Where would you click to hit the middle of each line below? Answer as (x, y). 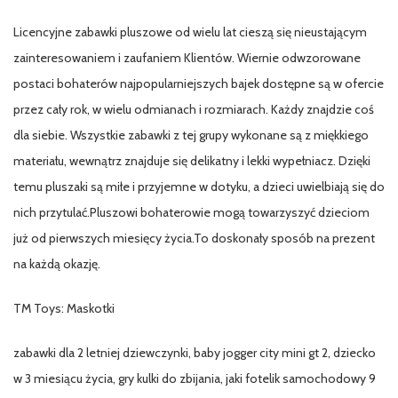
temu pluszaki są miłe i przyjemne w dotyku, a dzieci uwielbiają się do (199, 186)
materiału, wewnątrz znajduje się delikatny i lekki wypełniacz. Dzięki (192, 160)
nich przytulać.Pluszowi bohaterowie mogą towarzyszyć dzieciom (191, 212)
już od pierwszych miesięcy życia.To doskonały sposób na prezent (194, 238)
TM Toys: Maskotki (64, 308)
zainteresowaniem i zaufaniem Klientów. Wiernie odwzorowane (187, 57)
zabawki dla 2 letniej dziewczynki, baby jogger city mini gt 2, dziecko (195, 352)
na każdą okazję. (57, 263)
